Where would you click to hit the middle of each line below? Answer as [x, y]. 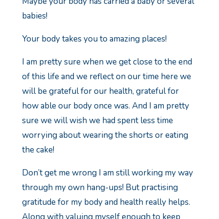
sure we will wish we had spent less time [97, 121]
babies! [34, 16]
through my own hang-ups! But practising [100, 188]
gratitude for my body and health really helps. [106, 202]
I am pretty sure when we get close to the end [107, 62]
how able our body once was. [77, 106]
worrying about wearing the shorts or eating [105, 135]
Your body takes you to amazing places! [94, 39]
